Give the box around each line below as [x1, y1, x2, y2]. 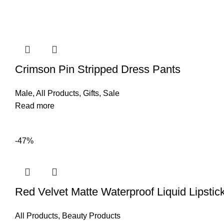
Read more [15, 101, 54, 110]
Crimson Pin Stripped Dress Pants [15, 63, 180, 76]
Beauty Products [62, 211, 120, 220]
